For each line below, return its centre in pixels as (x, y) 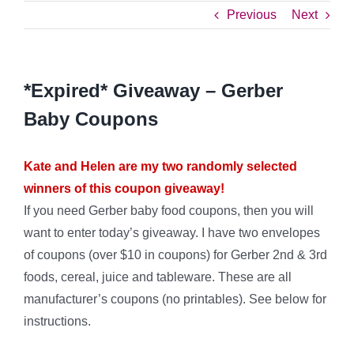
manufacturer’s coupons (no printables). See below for (175, 299)
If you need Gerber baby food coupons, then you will (169, 211)
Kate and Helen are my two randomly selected (160, 166)
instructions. (57, 321)
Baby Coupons (91, 119)
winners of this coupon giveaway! (124, 188)
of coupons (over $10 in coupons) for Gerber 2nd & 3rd (175, 255)
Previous (252, 15)
